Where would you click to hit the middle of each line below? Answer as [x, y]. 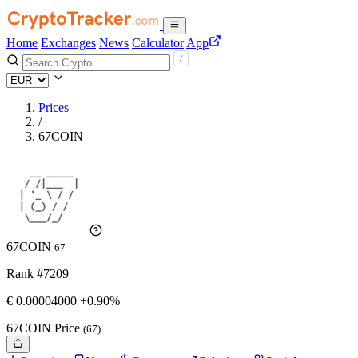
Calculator [158, 43]
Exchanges [68, 43]
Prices [54, 107]
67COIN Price [45, 328]
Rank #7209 [38, 274]
